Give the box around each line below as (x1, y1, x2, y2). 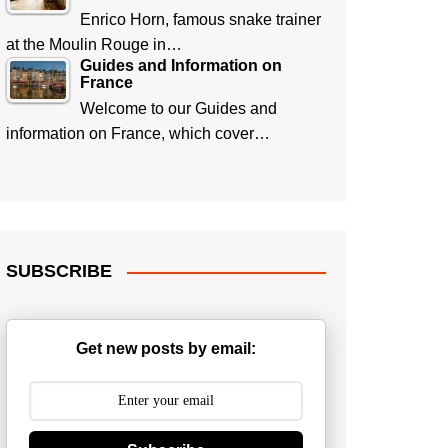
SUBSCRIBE (6, 261, 112, 281)
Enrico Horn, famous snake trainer (80, 11, 321, 28)
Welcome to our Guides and (80, 100, 277, 117)
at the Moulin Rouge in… (6, 36, 182, 53)
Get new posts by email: (76, 340, 256, 357)
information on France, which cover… (6, 125, 270, 142)
